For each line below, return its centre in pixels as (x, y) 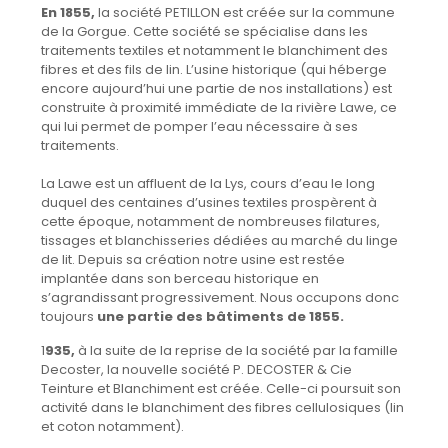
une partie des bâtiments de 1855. (220, 316)
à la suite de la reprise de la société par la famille (236, 350)
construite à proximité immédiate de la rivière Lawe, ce (218, 107)
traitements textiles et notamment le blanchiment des (214, 50)
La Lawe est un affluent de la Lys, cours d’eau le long (207, 183)
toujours (68, 316)
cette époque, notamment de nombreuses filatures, (210, 221)
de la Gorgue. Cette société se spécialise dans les (204, 31)
